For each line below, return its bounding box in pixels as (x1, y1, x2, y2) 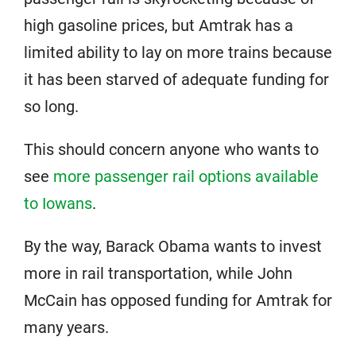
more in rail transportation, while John (24, 264, 292, 283)
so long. (24, 97, 79, 116)
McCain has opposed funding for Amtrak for (24, 291, 332, 310)
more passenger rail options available (53, 167, 319, 186)
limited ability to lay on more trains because (24, 43, 332, 62)
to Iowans (24, 194, 92, 213)
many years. (24, 318, 109, 337)
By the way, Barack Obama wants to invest (24, 237, 322, 256)
